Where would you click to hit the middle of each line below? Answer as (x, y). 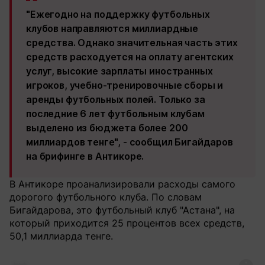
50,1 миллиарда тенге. (61, 236)
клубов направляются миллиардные (112, 28)
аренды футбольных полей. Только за (116, 99)
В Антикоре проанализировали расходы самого (122, 184)
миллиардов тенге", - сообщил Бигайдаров (130, 142)
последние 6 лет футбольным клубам (115, 114)
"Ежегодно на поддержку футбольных (118, 14)
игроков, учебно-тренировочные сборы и (125, 85)
